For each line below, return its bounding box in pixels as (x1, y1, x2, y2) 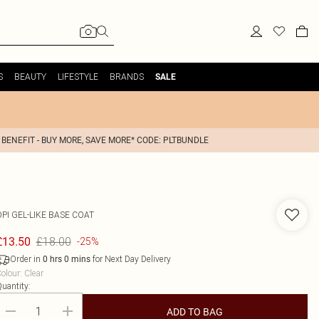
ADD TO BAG (167, 306, 224, 318)
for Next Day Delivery (90, 253, 171, 264)
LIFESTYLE (57, 71, 98, 82)
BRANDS (109, 71, 144, 82)
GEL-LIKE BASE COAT (11, 209, 94, 220)
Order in (9, 253, 43, 264)
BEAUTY (14, 71, 46, 82)
